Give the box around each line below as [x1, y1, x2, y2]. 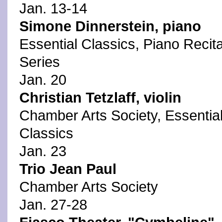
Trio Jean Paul [19, 161, 116, 177]
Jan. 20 [19, 72, 66, 88]
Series [19, 54, 60, 70]
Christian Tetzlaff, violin [19, 90, 181, 106]
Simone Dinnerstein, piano [19, 18, 201, 34]
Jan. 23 [19, 143, 66, 159]
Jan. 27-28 [19, 197, 87, 213]
